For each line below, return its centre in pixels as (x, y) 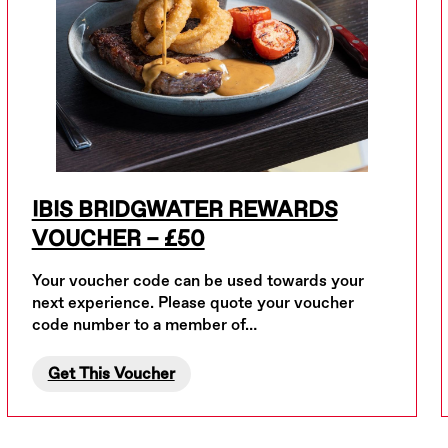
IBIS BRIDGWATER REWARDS (184, 210)
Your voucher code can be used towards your (197, 281)
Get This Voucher (111, 374)
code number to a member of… (144, 325)
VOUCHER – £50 (118, 239)
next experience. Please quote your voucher (192, 303)
